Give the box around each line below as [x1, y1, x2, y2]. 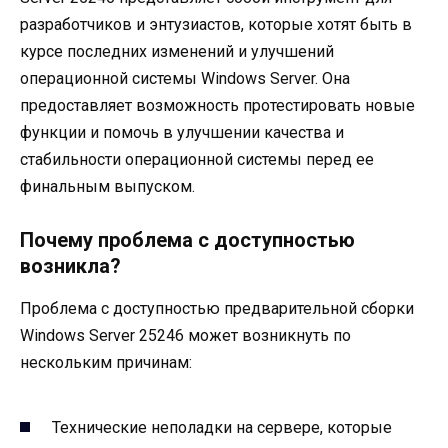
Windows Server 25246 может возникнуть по [20, 326, 351, 346]
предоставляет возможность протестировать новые [20, 95, 415, 115]
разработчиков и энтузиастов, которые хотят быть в [20, 14, 412, 34]
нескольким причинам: [20, 353, 192, 373]
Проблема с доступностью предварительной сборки [20, 299, 414, 319]
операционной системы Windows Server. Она [20, 68, 350, 88]
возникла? [20, 254, 121, 279]
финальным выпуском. [20, 176, 195, 196]
